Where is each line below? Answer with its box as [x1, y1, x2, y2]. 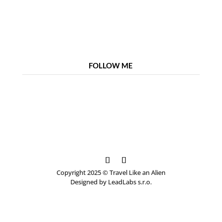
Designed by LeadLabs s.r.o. [70, 177, 152, 186]
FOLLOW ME [89, 60, 133, 70]
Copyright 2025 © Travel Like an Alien [56, 167, 166, 177]
